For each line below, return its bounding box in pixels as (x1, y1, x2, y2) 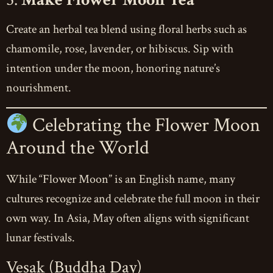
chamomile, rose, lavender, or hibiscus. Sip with (6, 40, 233, 57)
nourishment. (6, 79, 71, 96)
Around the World (6, 135, 149, 161)
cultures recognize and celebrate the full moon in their (6, 191, 260, 207)
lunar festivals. (6, 230, 75, 246)
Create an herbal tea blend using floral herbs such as (6, 21, 247, 37)
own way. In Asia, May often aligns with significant (6, 210, 249, 227)
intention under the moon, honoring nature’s (6, 60, 220, 76)
